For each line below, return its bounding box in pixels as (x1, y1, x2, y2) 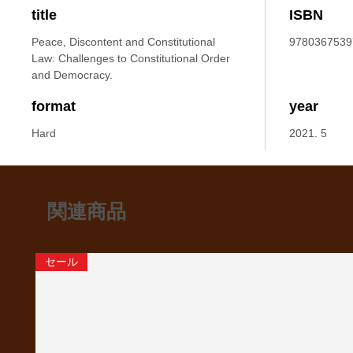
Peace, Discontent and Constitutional (32, 35, 215, 49)
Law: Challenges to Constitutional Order (32, 52, 230, 65)
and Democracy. (32, 69, 113, 82)
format (32, 98, 76, 115)
